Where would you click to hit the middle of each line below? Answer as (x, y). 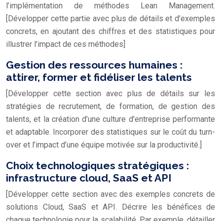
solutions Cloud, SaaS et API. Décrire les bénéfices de (110, 207)
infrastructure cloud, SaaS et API (89, 178)
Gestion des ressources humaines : (94, 65)
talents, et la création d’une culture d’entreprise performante (110, 119)
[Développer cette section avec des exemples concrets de (110, 194)
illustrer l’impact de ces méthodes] (66, 44)
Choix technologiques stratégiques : (97, 165)
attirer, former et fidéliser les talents (99, 77)
